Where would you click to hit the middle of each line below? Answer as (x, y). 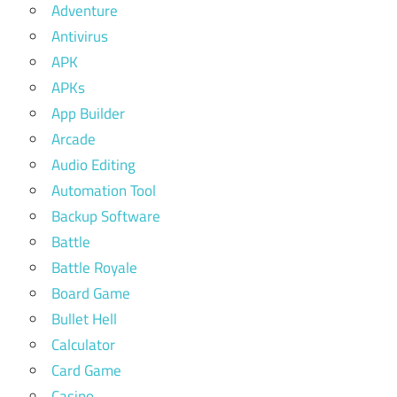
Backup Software (106, 217)
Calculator (83, 345)
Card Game (86, 371)
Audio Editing (93, 165)
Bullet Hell (84, 319)
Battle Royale (94, 268)
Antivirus (80, 37)
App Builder (88, 114)
